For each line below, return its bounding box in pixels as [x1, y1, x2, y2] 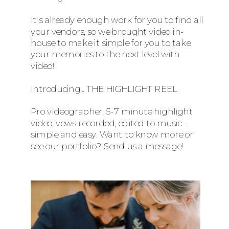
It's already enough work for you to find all [31, 14, 203, 25]
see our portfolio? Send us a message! [31, 140, 184, 151]
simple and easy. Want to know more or [31, 128, 193, 140]
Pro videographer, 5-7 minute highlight [31, 106, 193, 117]
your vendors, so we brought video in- [31, 26, 184, 37]
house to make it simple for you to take [31, 37, 191, 48]
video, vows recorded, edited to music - [31, 117, 188, 128]
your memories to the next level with [31, 49, 180, 60]
